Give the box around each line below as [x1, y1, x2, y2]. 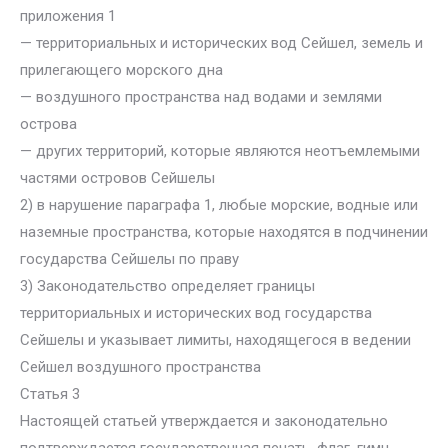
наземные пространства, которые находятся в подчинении [20, 223, 428, 241]
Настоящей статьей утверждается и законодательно [20, 412, 388, 430]
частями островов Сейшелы [20, 169, 215, 187]
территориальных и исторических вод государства [20, 304, 372, 322]
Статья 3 [20, 385, 80, 403]
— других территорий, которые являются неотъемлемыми [20, 142, 420, 160]
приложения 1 [20, 7, 116, 25]
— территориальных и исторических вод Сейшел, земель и [20, 34, 423, 52]
